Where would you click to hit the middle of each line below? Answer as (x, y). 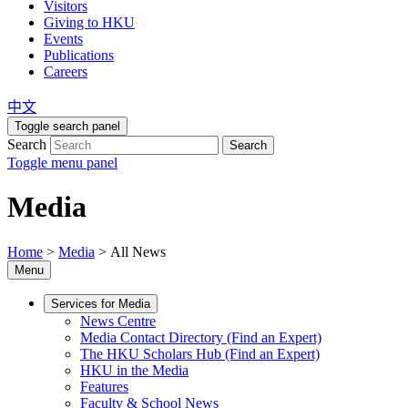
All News (138, 251)
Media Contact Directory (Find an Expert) (201, 337)
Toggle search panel (67, 126)
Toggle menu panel (62, 163)
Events (63, 39)
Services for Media (101, 303)
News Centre (118, 321)
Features (104, 386)
